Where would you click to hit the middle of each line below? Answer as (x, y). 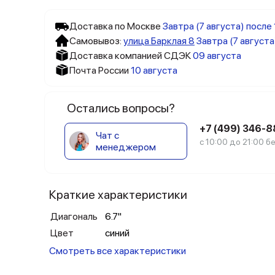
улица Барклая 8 (159, 41)
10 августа (154, 70)
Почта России (99, 70)
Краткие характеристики (118, 195)
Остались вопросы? (121, 108)
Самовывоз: (96, 41)
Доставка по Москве (115, 26)
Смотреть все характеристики (118, 251)
